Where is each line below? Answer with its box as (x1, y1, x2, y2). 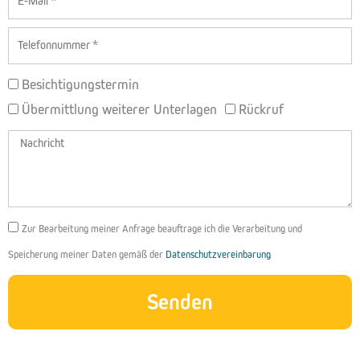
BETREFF (7, 74, 61, 92)
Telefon (7, 29, 54, 48)
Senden (147, 288, 213, 315)
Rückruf (239, 100, 284, 118)
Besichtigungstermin (22, 76, 139, 93)
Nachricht (7, 131, 67, 150)
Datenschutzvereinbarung (166, 247, 271, 260)
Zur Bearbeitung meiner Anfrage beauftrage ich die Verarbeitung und (22, 222, 302, 235)
